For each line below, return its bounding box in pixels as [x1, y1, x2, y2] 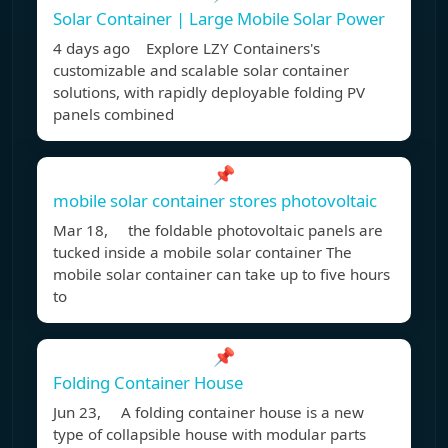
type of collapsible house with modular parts [53, 424, 366, 445]
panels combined [53, 104, 174, 125]
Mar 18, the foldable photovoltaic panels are [53, 220, 383, 241]
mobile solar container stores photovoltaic [53, 189, 377, 213]
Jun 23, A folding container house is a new [53, 402, 364, 423]
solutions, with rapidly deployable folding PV [53, 82, 365, 103]
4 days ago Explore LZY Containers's [53, 38, 320, 59]
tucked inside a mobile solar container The [53, 242, 352, 263]
